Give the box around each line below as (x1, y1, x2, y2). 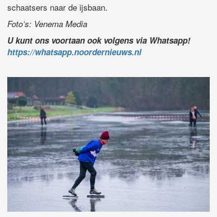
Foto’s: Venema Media (7, 17, 87, 30)
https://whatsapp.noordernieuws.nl (7, 46, 141, 58)
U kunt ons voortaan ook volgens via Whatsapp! (7, 34, 190, 46)
